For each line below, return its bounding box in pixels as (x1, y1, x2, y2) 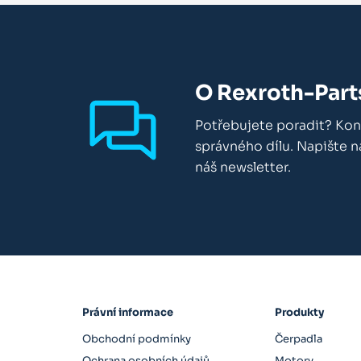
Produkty (275, 305, 325, 319)
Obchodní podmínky (82, 332, 191, 346)
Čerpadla (275, 332, 323, 346)
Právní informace (82, 305, 173, 319)
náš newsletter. (195, 158, 291, 176)
